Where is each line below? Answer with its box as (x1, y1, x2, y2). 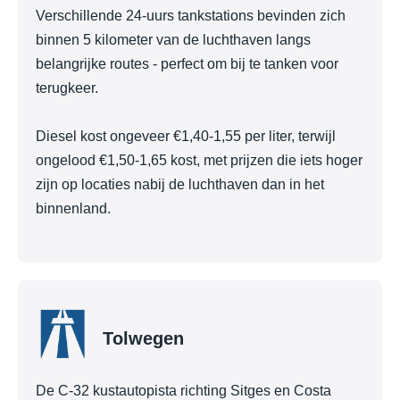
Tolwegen (103, 329, 184, 349)
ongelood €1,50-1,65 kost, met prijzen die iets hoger (36, 153, 362, 169)
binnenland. (36, 201, 111, 217)
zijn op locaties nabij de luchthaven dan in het (36, 177, 324, 193)
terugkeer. (36, 79, 98, 96)
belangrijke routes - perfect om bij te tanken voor (36, 55, 338, 71)
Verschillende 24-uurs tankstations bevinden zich (36, 7, 346, 23)
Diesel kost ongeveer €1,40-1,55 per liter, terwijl (36, 129, 336, 145)
